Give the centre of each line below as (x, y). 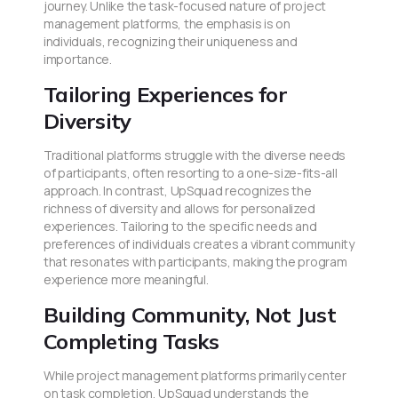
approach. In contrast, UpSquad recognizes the (178, 191)
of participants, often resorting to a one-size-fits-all (191, 173)
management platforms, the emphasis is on (167, 24)
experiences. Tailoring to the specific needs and (180, 227)
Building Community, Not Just (190, 315)
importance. (78, 60)
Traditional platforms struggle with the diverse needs (195, 155)
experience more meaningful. (126, 280)
